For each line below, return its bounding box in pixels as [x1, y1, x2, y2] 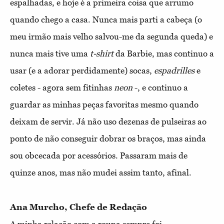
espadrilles [154, 65, 194, 76]
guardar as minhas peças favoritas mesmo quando [10, 99, 198, 110]
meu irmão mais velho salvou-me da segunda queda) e [10, 31, 213, 42]
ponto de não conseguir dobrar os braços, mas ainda [10, 133, 206, 144]
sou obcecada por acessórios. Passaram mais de [10, 150, 187, 161]
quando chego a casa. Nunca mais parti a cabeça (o [10, 14, 202, 25]
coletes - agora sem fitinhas [10, 82, 114, 93]
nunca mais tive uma [10, 48, 90, 59]
